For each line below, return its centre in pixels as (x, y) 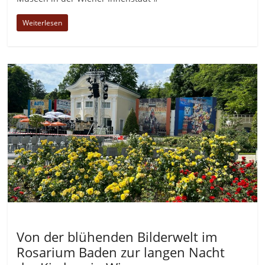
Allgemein (39, 219)
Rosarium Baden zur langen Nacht (121, 252)
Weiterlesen (43, 23)
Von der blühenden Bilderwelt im (117, 237)
